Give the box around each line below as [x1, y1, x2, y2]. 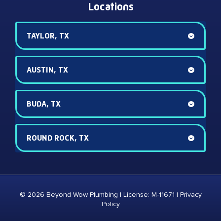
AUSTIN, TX [27, 65, 68, 75]
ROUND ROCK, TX [27, 133, 89, 143]
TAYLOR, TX [27, 31, 69, 41]
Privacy [180, 190, 202, 199]
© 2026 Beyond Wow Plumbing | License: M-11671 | [19, 190, 180, 199]
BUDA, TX [27, 99, 61, 109]
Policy [101, 200, 120, 209]
